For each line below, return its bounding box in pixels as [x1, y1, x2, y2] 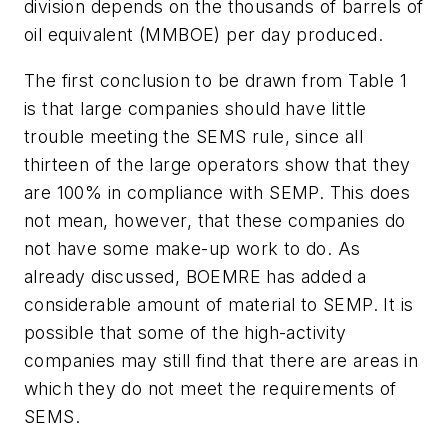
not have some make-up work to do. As [24, 238, 361, 260]
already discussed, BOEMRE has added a [24, 266, 367, 288]
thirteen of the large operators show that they [24, 154, 411, 176]
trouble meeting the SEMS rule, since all [24, 126, 363, 148]
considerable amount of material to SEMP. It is [24, 294, 414, 316]
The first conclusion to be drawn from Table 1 [24, 70, 407, 92]
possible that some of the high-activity [24, 322, 347, 344]
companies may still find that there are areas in [24, 350, 419, 372]
